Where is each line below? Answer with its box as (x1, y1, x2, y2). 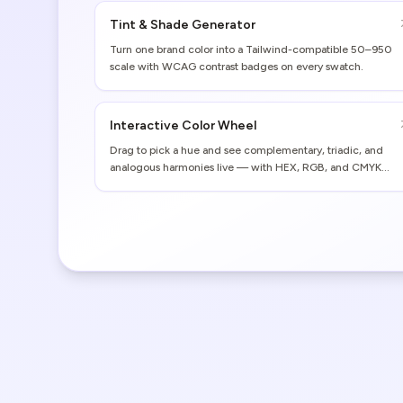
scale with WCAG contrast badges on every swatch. (110, 60, 363, 73)
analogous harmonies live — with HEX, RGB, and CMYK (110, 161, 381, 174)
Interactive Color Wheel (110, 118, 256, 133)
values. (110, 178, 143, 191)
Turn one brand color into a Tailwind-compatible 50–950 (110, 43, 392, 56)
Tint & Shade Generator (110, 17, 255, 32)
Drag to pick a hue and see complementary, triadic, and (110, 144, 383, 157)
